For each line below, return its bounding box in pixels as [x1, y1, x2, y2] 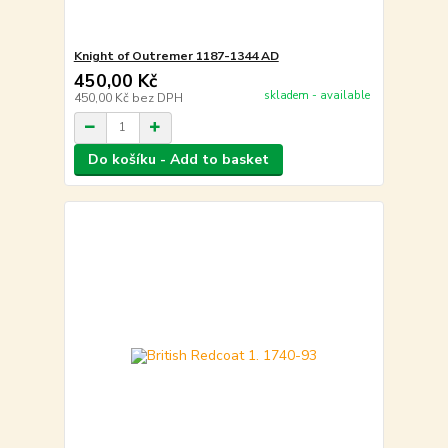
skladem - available [263, 88, 370, 104]
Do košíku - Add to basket [87, 149, 269, 169]
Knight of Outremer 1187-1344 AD [73, 47, 279, 64]
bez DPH [131, 89, 183, 106]
